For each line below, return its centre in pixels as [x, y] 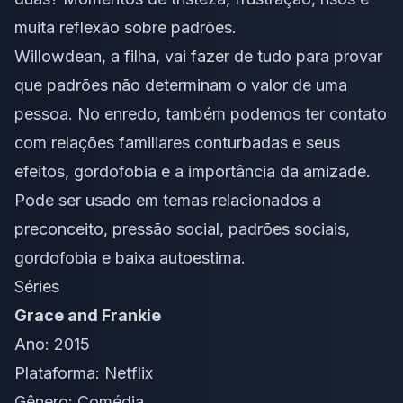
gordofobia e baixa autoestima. [130, 258]
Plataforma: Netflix [84, 373]
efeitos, [44, 172]
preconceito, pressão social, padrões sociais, [182, 229]
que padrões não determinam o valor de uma [181, 85]
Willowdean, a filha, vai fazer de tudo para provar [198, 57]
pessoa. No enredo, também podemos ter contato [201, 114]
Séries [37, 287]
